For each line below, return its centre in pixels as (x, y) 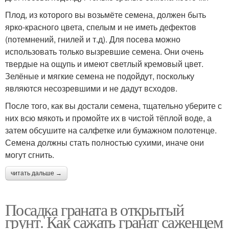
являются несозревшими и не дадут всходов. (91, 88)
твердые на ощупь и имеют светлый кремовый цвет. (104, 64)
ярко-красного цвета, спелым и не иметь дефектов (101, 27)
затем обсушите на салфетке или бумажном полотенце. (111, 130)
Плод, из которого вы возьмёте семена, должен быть (106, 15)
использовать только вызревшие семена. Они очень (104, 52)
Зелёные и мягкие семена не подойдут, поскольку (100, 76)
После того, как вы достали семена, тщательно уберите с (113, 106)
